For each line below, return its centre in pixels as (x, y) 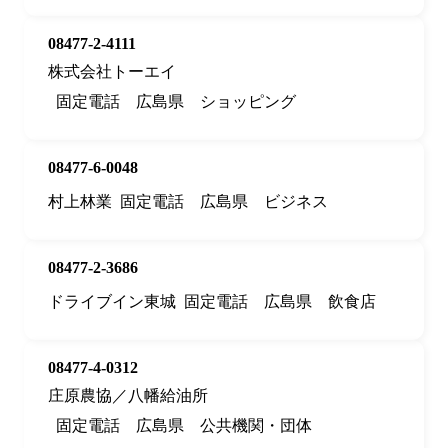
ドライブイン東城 (112, 302)
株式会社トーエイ (112, 72)
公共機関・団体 (256, 426)
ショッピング (248, 102)
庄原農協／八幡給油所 (128, 396)
